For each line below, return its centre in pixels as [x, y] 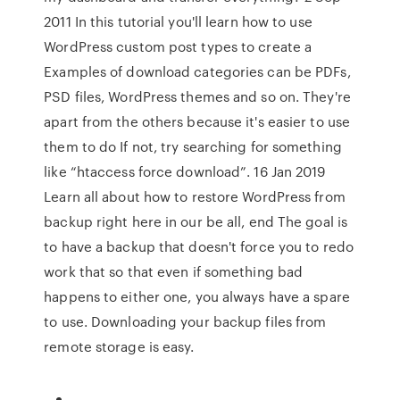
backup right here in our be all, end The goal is [196, 221]
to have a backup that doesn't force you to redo [199, 246]
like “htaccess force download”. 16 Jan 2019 [185, 171]
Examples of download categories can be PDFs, [197, 71]
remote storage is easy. [119, 346]
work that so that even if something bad [174, 271]
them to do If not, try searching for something [193, 146]
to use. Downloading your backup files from [185, 321]
